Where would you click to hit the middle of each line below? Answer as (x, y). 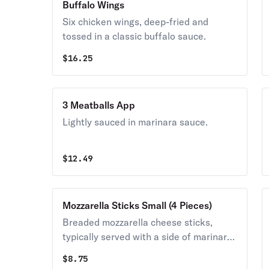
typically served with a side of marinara (148, 237)
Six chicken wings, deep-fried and (136, 22)
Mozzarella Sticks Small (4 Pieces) (177, 205)
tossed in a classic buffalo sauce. (134, 36)
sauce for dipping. (101, 251)
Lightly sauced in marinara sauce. (135, 122)
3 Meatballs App (99, 105)
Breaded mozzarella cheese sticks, (138, 222)
